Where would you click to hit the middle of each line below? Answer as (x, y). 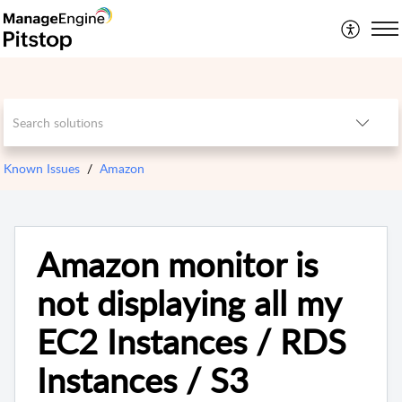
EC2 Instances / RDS (192, 341)
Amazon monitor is (177, 264)
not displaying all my (189, 303)
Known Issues (42, 169)
